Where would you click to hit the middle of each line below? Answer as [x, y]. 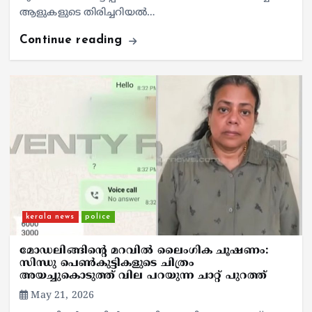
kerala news [50, 217]
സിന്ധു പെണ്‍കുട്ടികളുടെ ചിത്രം [107, 263]
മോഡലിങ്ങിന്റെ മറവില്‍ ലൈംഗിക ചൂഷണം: [144, 251]
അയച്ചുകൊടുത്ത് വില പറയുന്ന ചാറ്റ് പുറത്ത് [143, 276]
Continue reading [73, 40]
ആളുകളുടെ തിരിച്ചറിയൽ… [87, 13]
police [98, 217]
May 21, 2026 [61, 296]
